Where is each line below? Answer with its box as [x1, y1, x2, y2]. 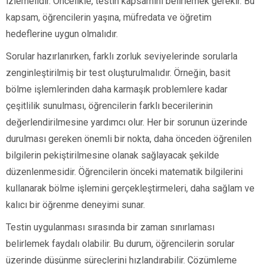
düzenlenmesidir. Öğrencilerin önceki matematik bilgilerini [6, 166, 243, 178]
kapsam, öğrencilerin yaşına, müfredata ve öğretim [6, 12, 212, 24]
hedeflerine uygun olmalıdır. [6, 28, 118, 40]
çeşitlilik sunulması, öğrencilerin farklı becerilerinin [6, 100, 213, 112]
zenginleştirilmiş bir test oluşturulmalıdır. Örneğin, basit [6, 67, 230, 79]
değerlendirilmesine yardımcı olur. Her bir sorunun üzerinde [6, 117, 247, 128]
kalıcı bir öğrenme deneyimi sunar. [6, 199, 145, 211]
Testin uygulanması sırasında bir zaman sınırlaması [6, 222, 214, 233]
